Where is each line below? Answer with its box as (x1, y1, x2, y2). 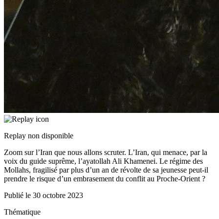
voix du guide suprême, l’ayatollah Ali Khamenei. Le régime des (4, 157, 203, 166)
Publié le (4, 191, 33, 200)
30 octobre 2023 (33, 191, 83, 200)
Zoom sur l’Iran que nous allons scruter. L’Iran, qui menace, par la (4, 148, 207, 157)
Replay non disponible (4, 131, 73, 140)
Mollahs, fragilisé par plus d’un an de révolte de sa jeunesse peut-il (4, 166, 208, 175)
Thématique (4, 208, 41, 217)
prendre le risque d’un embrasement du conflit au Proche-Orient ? (4, 175, 205, 183)
